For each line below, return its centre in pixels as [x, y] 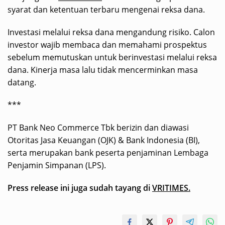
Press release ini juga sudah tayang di [80, 188]
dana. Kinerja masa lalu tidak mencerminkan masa [103, 70]
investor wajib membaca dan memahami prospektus [107, 44]
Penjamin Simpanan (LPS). [57, 165]
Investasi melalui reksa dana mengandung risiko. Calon [111, 32]
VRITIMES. [171, 188]
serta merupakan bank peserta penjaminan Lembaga [108, 152]
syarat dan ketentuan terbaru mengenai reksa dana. [106, 9]
